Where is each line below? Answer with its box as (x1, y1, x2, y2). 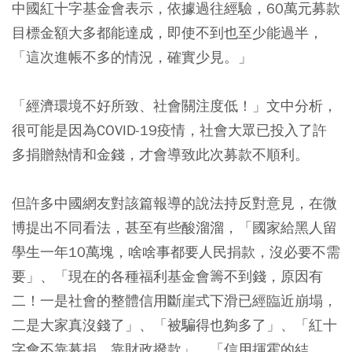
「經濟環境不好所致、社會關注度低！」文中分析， (12, 97, 337, 115)
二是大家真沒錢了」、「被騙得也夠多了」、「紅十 (12, 316, 337, 334)
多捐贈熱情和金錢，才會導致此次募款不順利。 (12, 145, 309, 163)
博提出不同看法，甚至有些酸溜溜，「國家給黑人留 (12, 218, 337, 236)
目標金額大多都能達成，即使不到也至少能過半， (12, 24, 323, 42)
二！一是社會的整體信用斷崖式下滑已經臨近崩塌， (12, 291, 337, 310)
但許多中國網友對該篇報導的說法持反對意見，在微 (12, 194, 337, 212)
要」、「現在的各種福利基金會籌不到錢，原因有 (12, 267, 323, 285)
